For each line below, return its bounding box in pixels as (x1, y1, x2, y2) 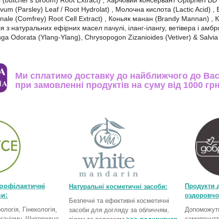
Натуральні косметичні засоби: (69, 183, 167, 190)
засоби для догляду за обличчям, (69, 206, 169, 214)
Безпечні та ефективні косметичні (69, 197, 169, 204)
